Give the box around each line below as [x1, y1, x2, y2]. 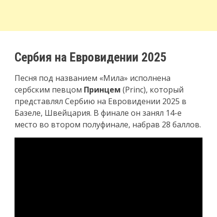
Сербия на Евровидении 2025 [15, 49, 167, 64]
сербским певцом [15, 84, 84, 95]
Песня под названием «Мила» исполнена [15, 72, 170, 83]
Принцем [84, 84, 121, 95]
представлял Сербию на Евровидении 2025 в [15, 95, 186, 107]
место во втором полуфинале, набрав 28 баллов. [15, 119, 201, 130]
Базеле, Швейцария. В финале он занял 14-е [15, 107, 182, 118]
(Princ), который [121, 84, 184, 95]
